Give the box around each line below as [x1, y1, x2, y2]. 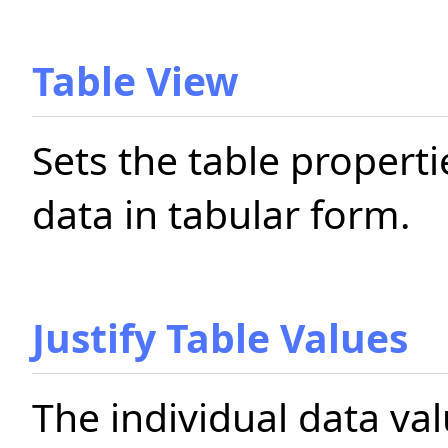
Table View [32, 54, 238, 107]
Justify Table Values [32, 311, 408, 364]
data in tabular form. [32, 187, 410, 240]
